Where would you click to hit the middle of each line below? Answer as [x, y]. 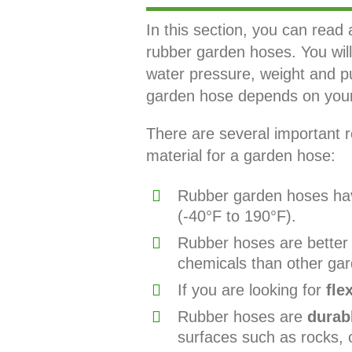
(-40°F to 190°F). [236, 216]
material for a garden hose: [240, 155]
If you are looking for [251, 290]
